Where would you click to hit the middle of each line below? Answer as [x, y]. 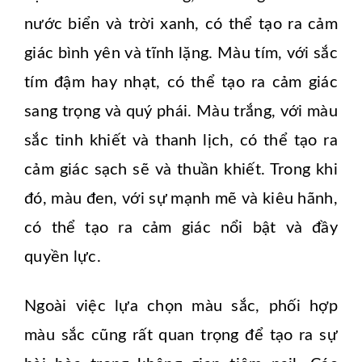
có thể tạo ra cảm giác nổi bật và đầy [181, 228]
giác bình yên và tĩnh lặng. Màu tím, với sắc [181, 54]
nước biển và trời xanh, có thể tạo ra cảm [181, 25]
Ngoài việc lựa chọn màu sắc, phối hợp [181, 307]
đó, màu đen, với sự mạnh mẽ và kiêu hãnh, [181, 199]
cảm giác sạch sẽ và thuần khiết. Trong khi [181, 170]
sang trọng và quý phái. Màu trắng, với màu [181, 112]
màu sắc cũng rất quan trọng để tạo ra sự [181, 336]
